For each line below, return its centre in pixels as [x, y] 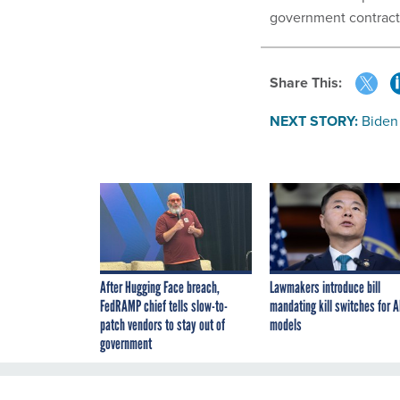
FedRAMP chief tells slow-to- [164, 306]
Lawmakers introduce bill [325, 287]
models [286, 325]
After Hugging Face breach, [160, 287]
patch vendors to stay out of [162, 325]
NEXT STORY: [314, 121]
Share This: [310, 82]
